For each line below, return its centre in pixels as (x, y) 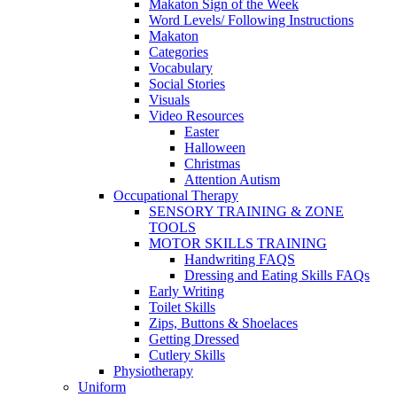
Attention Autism (232, 180)
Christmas (212, 164)
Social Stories (187, 84)
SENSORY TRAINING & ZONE (246, 212)
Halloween (215, 148)
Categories (179, 52)
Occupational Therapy (176, 196)
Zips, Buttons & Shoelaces (223, 323)
